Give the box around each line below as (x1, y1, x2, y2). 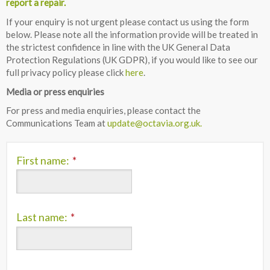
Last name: (16, 210, 67, 224)
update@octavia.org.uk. (107, 118, 204, 129)
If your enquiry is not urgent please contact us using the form (6, 16, 249, 27)
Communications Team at (6, 118, 107, 129)
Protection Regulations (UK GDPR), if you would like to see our (6, 54, 258, 65)
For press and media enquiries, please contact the (6, 105, 201, 116)
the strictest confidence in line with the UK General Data (6, 41, 230, 52)
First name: (16, 154, 69, 168)
